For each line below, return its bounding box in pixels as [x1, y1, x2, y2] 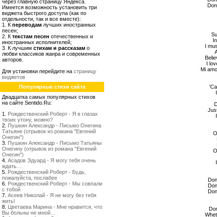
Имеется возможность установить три [2, 4, 97, 10]
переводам [12, 22, 42, 28]
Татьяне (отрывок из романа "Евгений [2, 128, 96, 134]
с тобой [2, 186, 20, 192]
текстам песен [12, 33, 49, 39]
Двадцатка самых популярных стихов [2, 94, 95, 100]
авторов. [2, 57, 23, 62]
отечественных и [49, 33, 93, 39]
